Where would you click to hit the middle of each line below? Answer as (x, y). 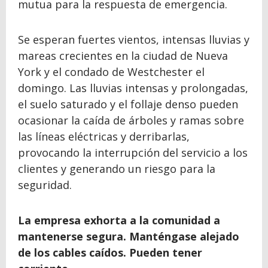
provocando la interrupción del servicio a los (133, 153)
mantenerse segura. (72, 236)
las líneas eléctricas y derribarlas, (104, 136)
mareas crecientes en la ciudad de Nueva (123, 56)
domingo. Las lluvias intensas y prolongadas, (133, 88)
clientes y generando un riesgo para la (117, 169)
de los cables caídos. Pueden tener (110, 252)
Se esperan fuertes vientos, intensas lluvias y (134, 39)
